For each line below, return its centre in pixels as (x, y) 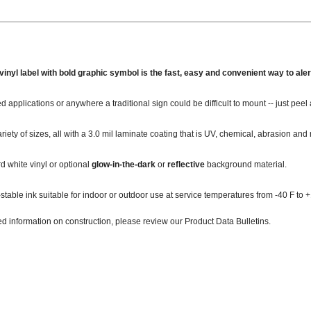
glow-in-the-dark (123, 165)
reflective (186, 165)
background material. (245, 165)
